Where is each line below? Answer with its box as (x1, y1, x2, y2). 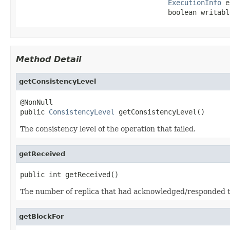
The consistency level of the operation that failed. (20, 124, 196, 133)
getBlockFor (19, 212, 64, 220)
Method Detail (16, 54, 81, 64)
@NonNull (20, 98, 53, 106)
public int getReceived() (20, 170, 119, 179)
